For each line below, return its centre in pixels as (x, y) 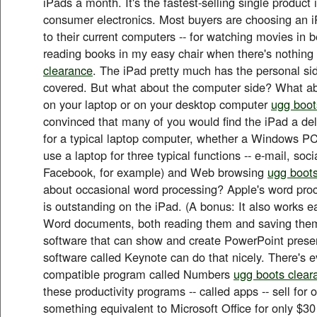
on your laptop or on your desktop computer (157, 104)
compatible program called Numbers (138, 273)
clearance (68, 70)
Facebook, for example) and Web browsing (155, 172)
